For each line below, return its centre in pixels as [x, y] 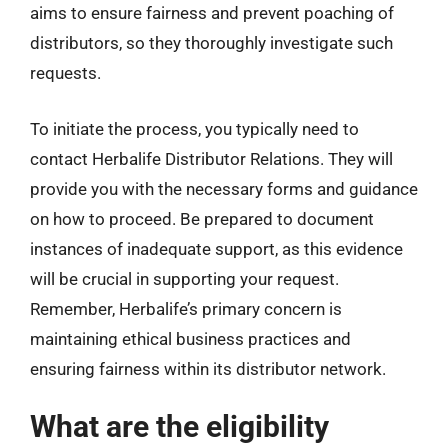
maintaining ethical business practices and [190, 338]
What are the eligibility [179, 426]
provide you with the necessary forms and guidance [224, 188]
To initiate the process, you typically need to [194, 128]
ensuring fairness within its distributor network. [208, 368]
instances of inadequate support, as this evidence [216, 248]
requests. [65, 73]
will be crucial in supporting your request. [184, 278]
